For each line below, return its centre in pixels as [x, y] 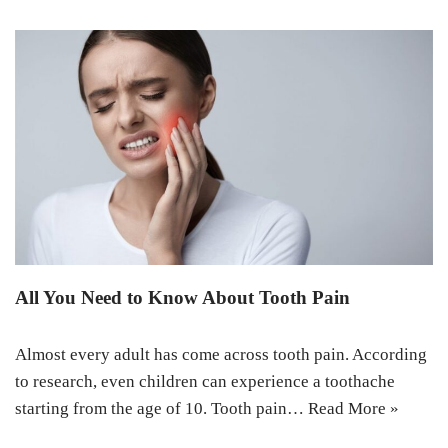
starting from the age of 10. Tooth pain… [161, 409]
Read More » [353, 409]
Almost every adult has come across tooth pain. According [221, 355]
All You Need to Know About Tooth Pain [182, 298]
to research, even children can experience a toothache [205, 382]
